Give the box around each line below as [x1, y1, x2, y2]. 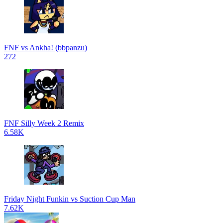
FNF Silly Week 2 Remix [4, 119, 84, 127]
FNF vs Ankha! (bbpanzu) [4, 43, 87, 52]
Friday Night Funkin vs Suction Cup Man [4, 195, 135, 203]
